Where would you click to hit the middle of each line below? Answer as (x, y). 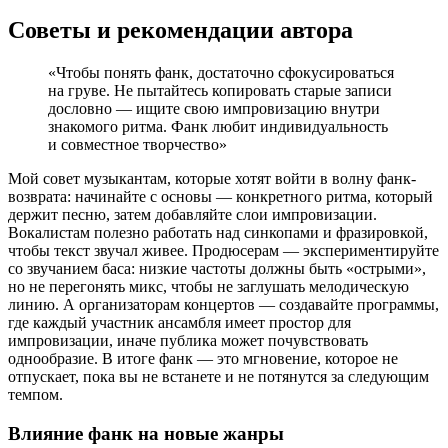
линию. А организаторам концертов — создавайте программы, (223, 304)
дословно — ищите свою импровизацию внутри (214, 108)
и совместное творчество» (137, 144)
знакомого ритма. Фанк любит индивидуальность (218, 126)
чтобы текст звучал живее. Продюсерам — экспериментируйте (223, 250)
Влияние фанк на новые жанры (146, 433)
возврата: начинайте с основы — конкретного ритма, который (220, 196)
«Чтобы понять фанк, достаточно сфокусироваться (221, 72)
